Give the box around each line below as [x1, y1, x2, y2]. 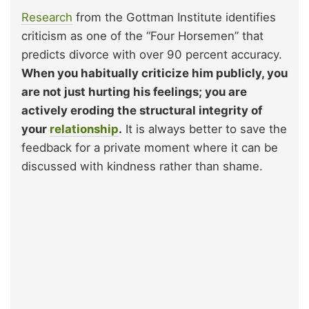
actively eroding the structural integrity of [21, 103, 262, 118]
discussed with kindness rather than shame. [21, 159, 263, 174]
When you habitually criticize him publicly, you [21, 66, 288, 81]
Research [21, 10, 72, 25]
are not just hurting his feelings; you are [21, 85, 247, 99]
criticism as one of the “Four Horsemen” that [21, 29, 263, 43]
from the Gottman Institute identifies [72, 10, 276, 25]
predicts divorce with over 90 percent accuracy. [21, 48, 282, 62]
